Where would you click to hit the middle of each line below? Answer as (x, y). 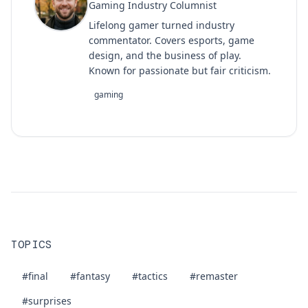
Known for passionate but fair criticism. (180, 70)
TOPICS (32, 244)
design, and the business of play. (165, 55)
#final (35, 276)
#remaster (214, 276)
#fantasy (90, 276)
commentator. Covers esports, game (172, 40)
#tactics (150, 276)
